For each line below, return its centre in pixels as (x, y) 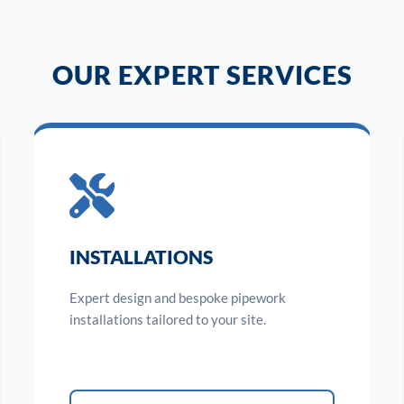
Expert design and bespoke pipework (177, 297)
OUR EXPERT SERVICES (202, 74)
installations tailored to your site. (167, 319)
